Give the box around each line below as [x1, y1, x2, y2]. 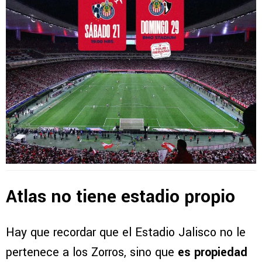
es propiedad [178, 243, 247, 261]
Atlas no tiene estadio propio [6, 184, 235, 209]
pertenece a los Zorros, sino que [6, 243, 178, 261]
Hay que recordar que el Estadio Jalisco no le [6, 223, 246, 241]
